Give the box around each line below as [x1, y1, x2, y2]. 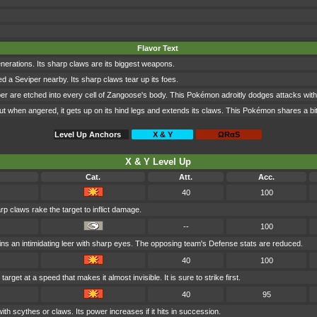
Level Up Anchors [54, 130, 121, 139]
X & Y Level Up [125, 156, 191, 167]
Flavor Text [137, 44, 178, 52]
